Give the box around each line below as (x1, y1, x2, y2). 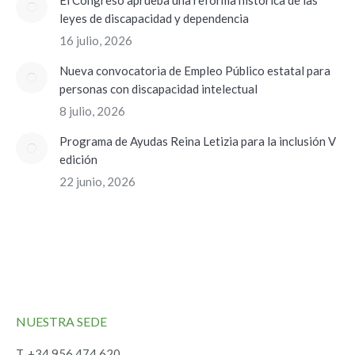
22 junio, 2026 (59, 174, 136, 189)
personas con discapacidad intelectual (59, 82, 258, 97)
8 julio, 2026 (59, 104, 125, 119)
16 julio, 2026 (59, 33, 132, 48)
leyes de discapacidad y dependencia (59, 11, 249, 26)
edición (59, 152, 97, 167)
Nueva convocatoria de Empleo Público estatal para (59, 63, 330, 78)
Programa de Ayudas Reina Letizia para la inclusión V (59, 134, 336, 149)
